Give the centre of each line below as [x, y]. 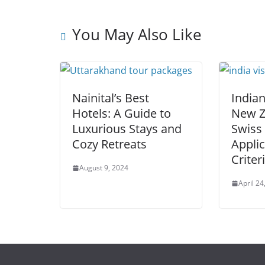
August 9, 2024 [104, 168]
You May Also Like [137, 35]
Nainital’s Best [111, 98]
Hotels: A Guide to [122, 114]
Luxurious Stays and [127, 129]
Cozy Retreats [109, 144]
